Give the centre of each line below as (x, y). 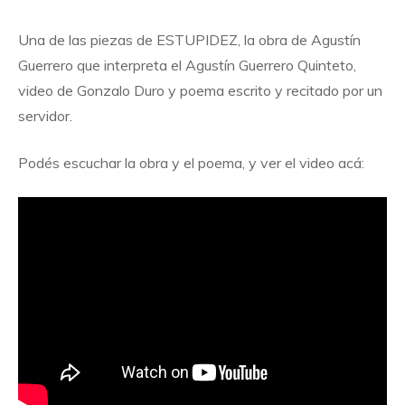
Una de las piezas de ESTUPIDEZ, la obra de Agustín (189, 40)
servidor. (45, 116)
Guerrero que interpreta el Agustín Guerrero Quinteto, (187, 65)
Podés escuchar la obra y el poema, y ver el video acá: (191, 163)
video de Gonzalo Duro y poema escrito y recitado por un (200, 90)
